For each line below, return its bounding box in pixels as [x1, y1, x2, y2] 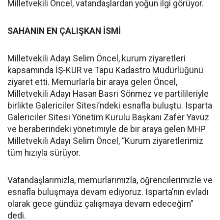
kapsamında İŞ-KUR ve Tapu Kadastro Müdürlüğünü [7, 65, 203, 75]
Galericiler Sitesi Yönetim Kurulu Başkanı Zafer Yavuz [7, 112, 209, 122]
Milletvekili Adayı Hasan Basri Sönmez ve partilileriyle [7, 89, 209, 99]
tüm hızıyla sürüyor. [7, 148, 81, 158]
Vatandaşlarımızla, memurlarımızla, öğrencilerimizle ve [7, 175, 213, 185]
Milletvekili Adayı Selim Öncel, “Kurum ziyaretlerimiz [7, 136, 203, 146]
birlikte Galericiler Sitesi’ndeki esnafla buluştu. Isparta [7, 101, 212, 110]
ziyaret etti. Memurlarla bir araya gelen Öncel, [7, 77, 177, 87]
